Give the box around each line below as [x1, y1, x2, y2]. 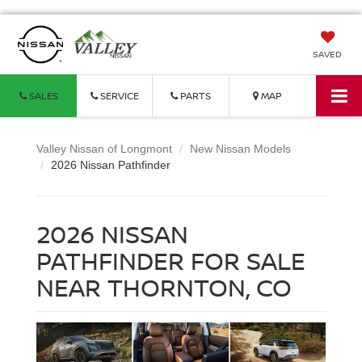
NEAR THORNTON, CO [36, 271, 292, 305]
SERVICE [97, 89, 139, 103]
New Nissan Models [190, 142, 291, 156]
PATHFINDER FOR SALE [36, 244, 305, 278]
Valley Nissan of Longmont [36, 142, 172, 156]
